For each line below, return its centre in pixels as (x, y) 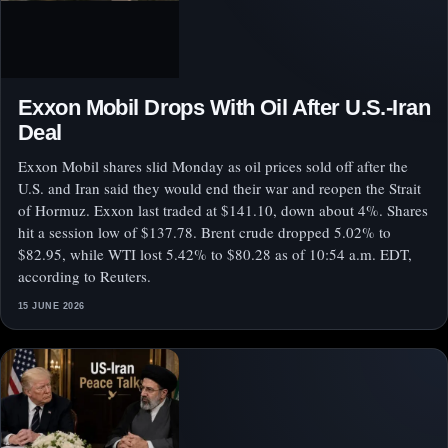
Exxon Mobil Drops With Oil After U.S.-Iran (224, 108)
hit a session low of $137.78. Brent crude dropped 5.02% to (204, 232)
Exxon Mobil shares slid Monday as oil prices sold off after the (213, 166)
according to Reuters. (84, 276)
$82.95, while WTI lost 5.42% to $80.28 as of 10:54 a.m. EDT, (215, 254)
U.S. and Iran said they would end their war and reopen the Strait (219, 188)
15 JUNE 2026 (51, 306)
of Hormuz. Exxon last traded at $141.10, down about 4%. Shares (223, 210)
